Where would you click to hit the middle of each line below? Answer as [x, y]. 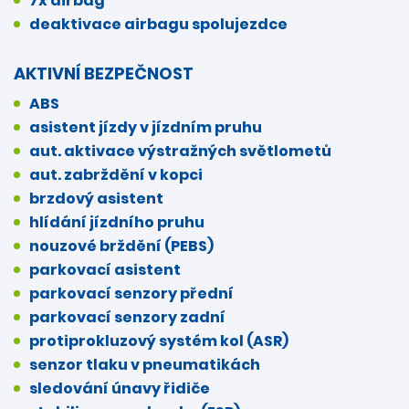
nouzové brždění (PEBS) [121, 246]
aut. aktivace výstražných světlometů [180, 151]
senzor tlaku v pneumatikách [145, 364]
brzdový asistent [96, 198]
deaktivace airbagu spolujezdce [158, 24]
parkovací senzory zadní [127, 317]
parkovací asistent [105, 269]
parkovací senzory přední [131, 293]
